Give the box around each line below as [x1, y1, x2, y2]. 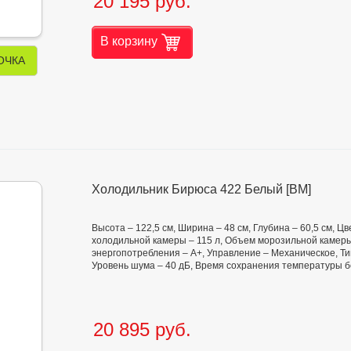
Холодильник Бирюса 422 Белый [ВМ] [92, 183, 311, 197]
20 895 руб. [93, 319, 191, 341]
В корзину [100, 34, 157, 49]
